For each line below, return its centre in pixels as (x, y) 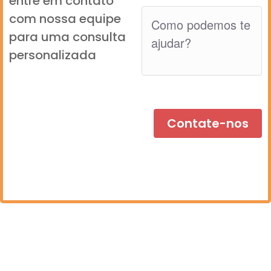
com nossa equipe (65, 18)
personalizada (53, 55)
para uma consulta (67, 37)
